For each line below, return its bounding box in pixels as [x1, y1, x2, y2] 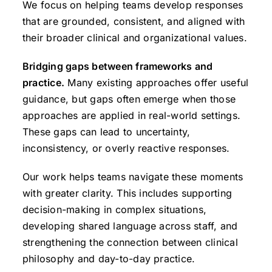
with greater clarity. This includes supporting [22, 187, 233, 199]
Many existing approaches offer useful [64, 76, 249, 89]
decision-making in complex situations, [22, 203, 207, 216]
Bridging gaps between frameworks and [22, 60, 213, 72]
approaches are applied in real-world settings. [22, 109, 241, 121]
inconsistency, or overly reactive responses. [22, 142, 230, 154]
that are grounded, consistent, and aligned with [22, 15, 245, 27]
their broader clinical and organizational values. [22, 32, 247, 44]
